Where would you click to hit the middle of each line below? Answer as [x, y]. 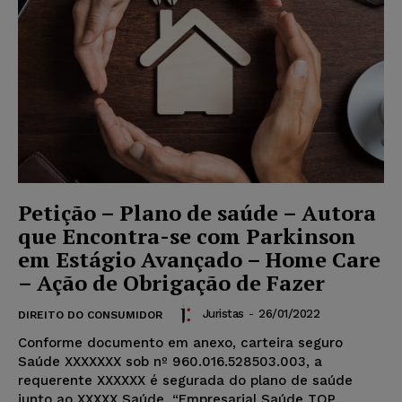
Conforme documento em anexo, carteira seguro [180, 342]
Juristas [223, 314]
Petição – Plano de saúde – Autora [197, 212]
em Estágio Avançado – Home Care [199, 259]
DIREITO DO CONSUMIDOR [90, 315]
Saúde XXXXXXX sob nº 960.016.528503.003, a [170, 361]
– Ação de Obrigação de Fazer [171, 282]
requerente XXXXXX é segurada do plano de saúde [185, 380]
